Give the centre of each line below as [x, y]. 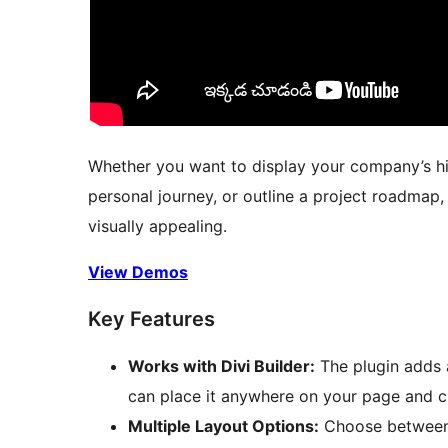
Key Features [151, 319]
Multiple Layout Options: [223, 426]
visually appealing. [157, 226]
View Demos [138, 272]
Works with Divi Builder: [221, 366]
